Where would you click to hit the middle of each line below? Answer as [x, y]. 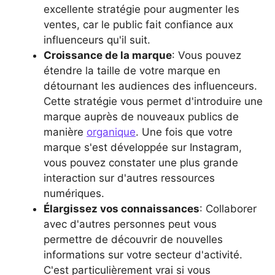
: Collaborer [228, 208]
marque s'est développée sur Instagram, [143, 147]
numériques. [76, 193]
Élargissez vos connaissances [122, 208]
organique [111, 132]
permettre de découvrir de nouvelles [133, 239]
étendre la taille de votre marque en [132, 70]
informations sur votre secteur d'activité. [143, 254]
